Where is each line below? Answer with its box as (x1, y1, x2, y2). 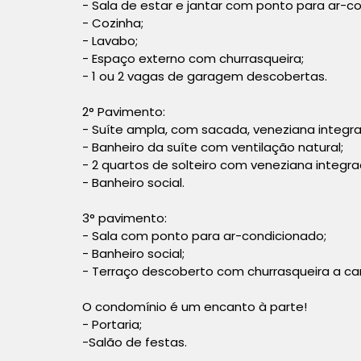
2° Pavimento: (82, 102, 165, 120)
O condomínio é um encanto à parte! (82, 297, 307, 315)
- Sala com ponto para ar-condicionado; (82, 226, 326, 244)
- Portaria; (82, 315, 142, 333)
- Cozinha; (82, 14, 143, 31)
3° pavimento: (82, 209, 167, 226)
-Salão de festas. (82, 333, 187, 351)
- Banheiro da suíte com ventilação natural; (82, 138, 343, 156)
